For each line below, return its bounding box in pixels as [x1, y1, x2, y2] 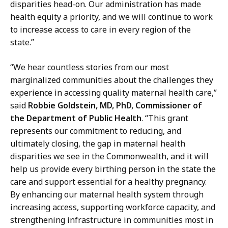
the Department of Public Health [10, 112, 141, 124]
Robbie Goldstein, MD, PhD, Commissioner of [28, 99, 202, 111]
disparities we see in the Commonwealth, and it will [10, 150, 209, 162]
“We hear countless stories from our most [10, 61, 169, 73]
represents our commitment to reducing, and [10, 125, 181, 136]
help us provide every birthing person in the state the [10, 163, 216, 175]
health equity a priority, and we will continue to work [10, 11, 213, 22]
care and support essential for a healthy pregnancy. [10, 176, 207, 187]
